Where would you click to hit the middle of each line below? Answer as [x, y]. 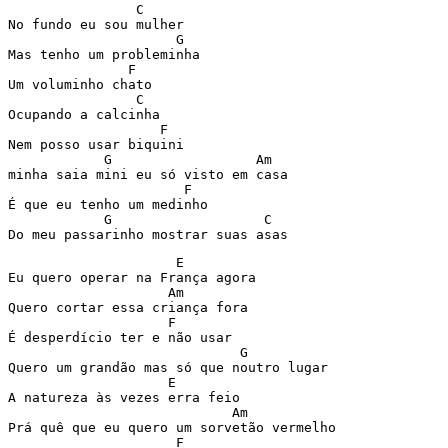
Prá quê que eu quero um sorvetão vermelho [172, 427]
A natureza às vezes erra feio [124, 397]
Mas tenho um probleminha [104, 54]
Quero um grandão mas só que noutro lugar [168, 367]
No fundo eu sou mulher [96, 24]
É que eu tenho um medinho [108, 204]
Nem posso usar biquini [96, 144]
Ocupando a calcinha [84, 114]
